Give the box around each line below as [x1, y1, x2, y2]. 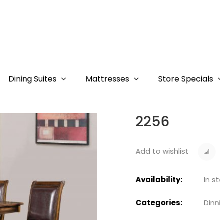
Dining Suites [8, 73, 56, 84]
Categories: [135, 197, 182, 208]
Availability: [135, 174, 182, 185]
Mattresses [85, 73, 129, 84]
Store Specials [158, 73, 213, 84]
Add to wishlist [135, 146, 189, 156]
